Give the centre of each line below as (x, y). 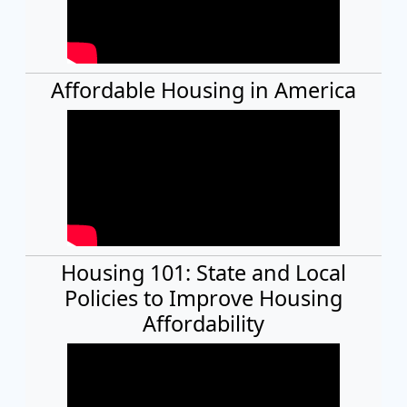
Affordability (203, 323)
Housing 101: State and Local (203, 272)
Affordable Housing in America (203, 89)
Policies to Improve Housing (203, 298)
